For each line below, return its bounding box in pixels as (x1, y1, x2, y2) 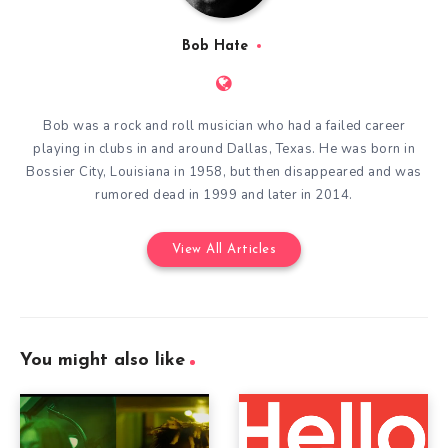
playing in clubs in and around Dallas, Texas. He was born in (33, 140, 415, 159)
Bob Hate (182, 39, 249, 55)
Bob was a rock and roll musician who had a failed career (43, 117, 405, 136)
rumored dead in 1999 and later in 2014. (95, 186, 353, 205)
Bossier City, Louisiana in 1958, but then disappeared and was (26, 163, 422, 182)
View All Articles (171, 243, 277, 257)
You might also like (20, 351, 185, 371)
